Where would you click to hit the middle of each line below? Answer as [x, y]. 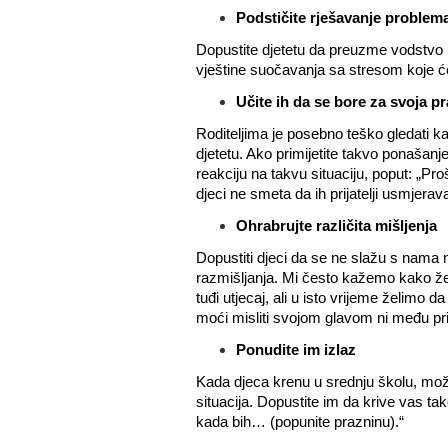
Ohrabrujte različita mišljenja [336, 225]
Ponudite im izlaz [295, 349]
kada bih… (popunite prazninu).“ [299, 421]
